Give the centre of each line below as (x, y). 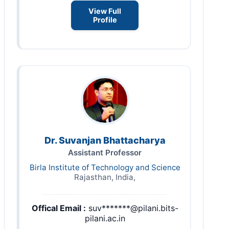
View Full (105, 11)
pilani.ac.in (105, 218)
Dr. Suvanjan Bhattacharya (105, 140)
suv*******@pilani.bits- (133, 208)
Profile (105, 19)
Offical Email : (59, 208)
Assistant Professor (105, 153)
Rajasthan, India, (105, 177)
